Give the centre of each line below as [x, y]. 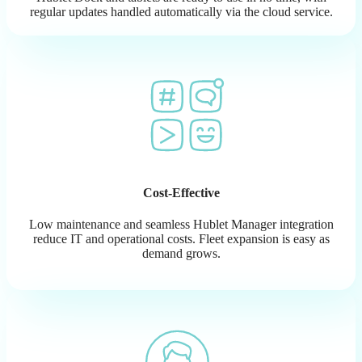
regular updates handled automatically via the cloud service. [181, 11]
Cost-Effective [181, 192]
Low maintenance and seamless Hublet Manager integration [181, 225]
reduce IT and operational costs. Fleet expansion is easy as [181, 239]
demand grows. [181, 254]
